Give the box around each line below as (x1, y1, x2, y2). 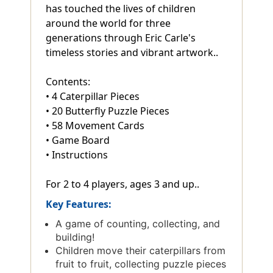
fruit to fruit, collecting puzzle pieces (55, 257, 227, 270)
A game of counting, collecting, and (55, 217, 221, 230)
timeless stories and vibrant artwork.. (46, 45, 218, 59)
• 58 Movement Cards (46, 118, 144, 132)
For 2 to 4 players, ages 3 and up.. (46, 177, 199, 191)
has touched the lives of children (46, 1, 196, 15)
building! (55, 230, 95, 243)
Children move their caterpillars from (55, 244, 226, 257)
